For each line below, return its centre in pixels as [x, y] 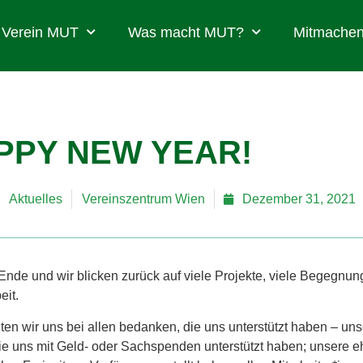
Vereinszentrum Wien [143, 199]
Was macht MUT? [186, 33]
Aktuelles [36, 199]
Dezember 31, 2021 [299, 199]
